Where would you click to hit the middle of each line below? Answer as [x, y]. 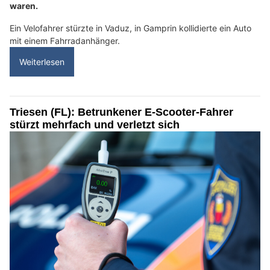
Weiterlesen [42, 62]
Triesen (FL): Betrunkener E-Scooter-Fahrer [121, 112]
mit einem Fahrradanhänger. [65, 41]
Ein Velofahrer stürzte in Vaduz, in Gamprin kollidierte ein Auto [130, 28]
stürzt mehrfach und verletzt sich [95, 125]
